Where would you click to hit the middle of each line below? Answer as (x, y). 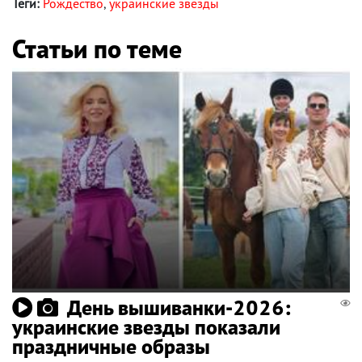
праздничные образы (111, 347)
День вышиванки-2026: (179, 308)
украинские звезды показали (146, 327)
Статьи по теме (97, 48)
